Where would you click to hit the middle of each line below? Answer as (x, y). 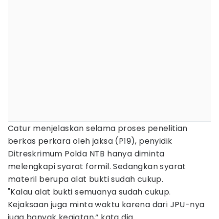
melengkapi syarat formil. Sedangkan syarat (97, 166)
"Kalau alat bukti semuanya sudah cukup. (89, 192)
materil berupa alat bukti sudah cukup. (86, 179)
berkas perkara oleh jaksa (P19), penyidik (90, 141)
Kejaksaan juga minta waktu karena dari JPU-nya (106, 205)
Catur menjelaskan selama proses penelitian (98, 128)
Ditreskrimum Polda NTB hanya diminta (86, 154)
